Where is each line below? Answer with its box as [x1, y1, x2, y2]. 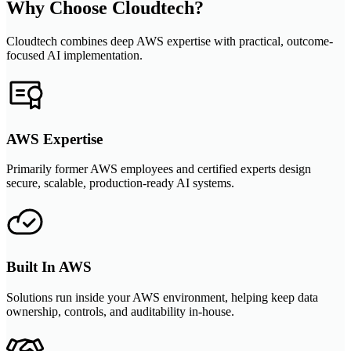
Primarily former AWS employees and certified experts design [6, 162, 311, 176]
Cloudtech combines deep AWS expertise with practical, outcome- [6, 34, 333, 48]
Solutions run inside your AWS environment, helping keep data [6, 290, 318, 304]
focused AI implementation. [6, 48, 143, 62]
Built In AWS [6, 259, 92, 275]
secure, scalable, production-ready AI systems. [6, 176, 234, 190]
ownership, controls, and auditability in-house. [6, 304, 234, 318]
